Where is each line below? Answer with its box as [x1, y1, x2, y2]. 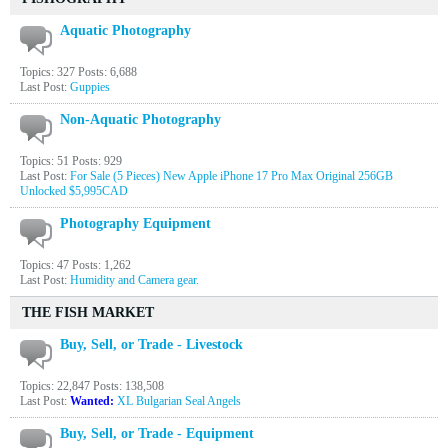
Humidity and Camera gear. [70, 273, 199, 287]
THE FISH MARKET [22, 305, 154, 320]
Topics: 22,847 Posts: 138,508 [20, 379, 164, 393]
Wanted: [70, 394, 114, 408]
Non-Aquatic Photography [60, 112, 221, 127]
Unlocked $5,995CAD [20, 184, 128, 198]
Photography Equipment [60, 216, 211, 231]
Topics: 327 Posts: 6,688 [20, 65, 137, 79]
